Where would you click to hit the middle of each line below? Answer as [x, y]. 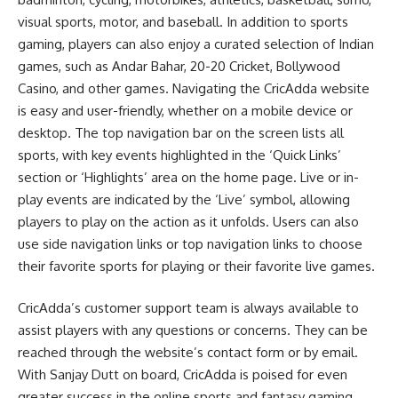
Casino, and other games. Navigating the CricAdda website [194, 88]
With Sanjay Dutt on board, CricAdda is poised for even [183, 374]
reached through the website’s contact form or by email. [188, 352]
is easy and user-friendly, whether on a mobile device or [185, 110]
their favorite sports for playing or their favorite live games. [196, 266]
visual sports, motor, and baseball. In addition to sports [183, 21]
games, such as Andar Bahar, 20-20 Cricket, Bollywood [179, 66]
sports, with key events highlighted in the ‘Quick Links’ [179, 155]
